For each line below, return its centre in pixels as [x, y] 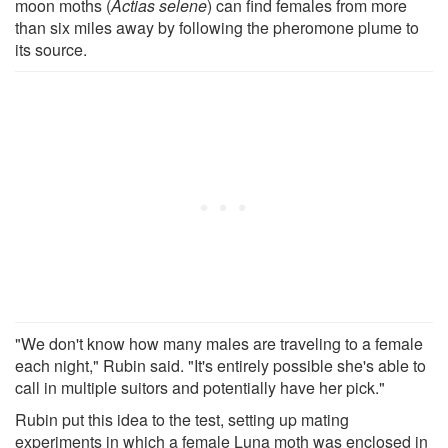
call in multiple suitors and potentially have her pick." [200, 387]
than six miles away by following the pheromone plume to [217, 27]
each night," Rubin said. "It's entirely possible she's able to [220, 365]
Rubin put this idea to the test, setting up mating [182, 419]
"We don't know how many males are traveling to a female [219, 343]
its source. [51, 49]
